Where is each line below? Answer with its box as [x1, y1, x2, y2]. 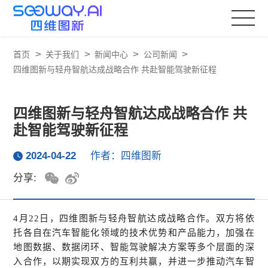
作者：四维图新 [90, 150, 162, 162]
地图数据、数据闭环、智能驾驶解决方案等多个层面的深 [13, 242, 255, 252]
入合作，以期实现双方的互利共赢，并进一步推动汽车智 [13, 256, 255, 266]
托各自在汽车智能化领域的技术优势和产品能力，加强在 [13, 227, 255, 237]
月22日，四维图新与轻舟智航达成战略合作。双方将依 [19, 213, 255, 223]
